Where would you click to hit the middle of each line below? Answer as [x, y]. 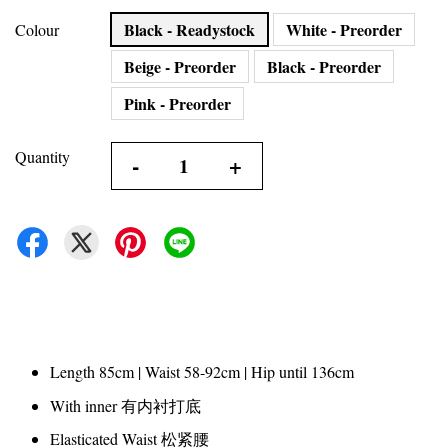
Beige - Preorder [180, 67]
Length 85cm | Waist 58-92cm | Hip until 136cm [202, 372]
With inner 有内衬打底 [125, 405]
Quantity [42, 157]
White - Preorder [344, 30]
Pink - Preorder [177, 104]
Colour [37, 30]
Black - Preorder [324, 67]
